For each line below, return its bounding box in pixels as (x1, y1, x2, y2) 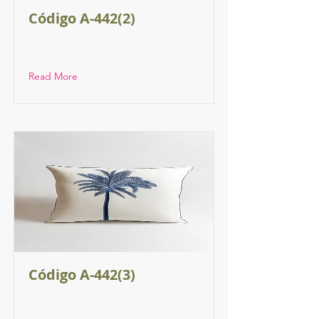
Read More (28, 70, 78, 83)
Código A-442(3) (28, 265, 135, 284)
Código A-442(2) (28, 9, 135, 28)
